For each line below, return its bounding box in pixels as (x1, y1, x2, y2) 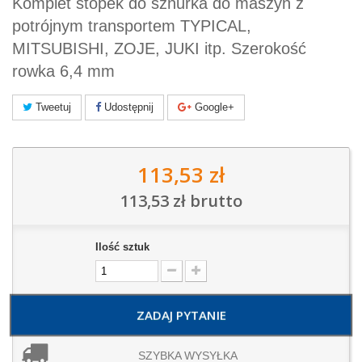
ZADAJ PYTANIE (136, 307, 226, 324)
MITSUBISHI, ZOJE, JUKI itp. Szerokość (12, 40, 306, 58)
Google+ (192, 101, 234, 114)
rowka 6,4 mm (12, 62, 115, 81)
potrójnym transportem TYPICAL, (12, 17, 251, 36)
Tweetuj (32, 101, 71, 114)
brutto (185, 190, 242, 213)
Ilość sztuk (95, 241, 150, 254)
